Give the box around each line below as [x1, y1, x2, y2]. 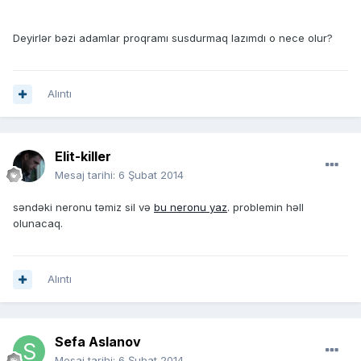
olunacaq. [13, 217, 63, 230]
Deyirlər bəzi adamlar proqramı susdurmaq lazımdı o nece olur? [13, 31, 333, 45]
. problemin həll [227, 201, 304, 214]
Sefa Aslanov [55, 334, 141, 351]
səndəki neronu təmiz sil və [13, 201, 154, 214]
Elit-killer [55, 148, 111, 165]
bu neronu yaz [154, 201, 227, 214]
